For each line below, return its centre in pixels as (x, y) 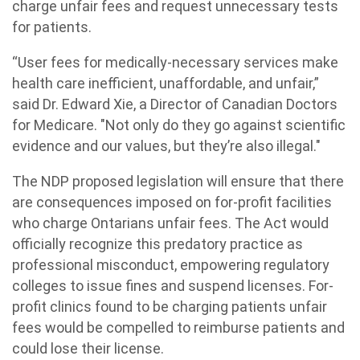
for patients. (52, 27)
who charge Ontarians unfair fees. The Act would (170, 223)
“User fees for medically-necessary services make (175, 62)
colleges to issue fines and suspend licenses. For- (173, 286)
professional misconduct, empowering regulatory (171, 265)
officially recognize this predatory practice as (157, 244)
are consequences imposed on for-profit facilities (172, 202)
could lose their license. (88, 348)
